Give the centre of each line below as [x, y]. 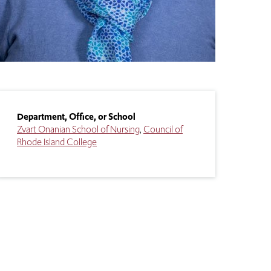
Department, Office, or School [76, 116]
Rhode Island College [57, 142]
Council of [163, 129]
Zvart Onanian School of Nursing [78, 129]
